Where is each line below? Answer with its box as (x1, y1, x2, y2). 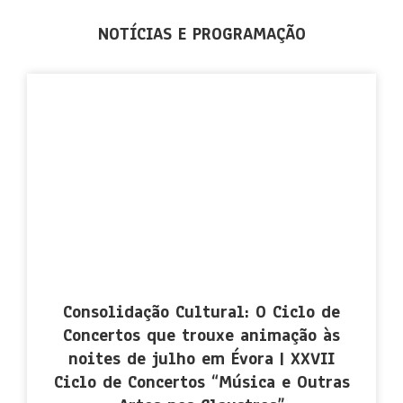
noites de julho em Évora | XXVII (68, 347, 335, 372)
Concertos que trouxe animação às (63, 324, 340, 348)
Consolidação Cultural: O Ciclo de (63, 300, 340, 325)
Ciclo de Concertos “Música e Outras (53, 371, 350, 395)
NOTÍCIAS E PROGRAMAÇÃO (97, 22, 306, 46)
